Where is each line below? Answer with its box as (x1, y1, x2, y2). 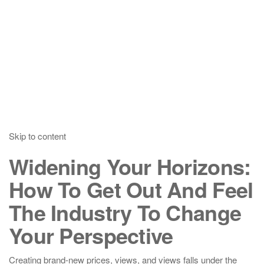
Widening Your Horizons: (9, 151, 251, 181)
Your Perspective (9, 220, 173, 250)
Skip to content (9, 130, 66, 142)
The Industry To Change (9, 197, 242, 227)
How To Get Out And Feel (9, 174, 253, 204)
